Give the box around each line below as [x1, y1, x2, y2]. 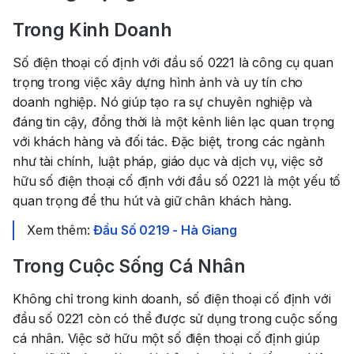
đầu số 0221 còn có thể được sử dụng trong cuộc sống [13, 311, 337, 327]
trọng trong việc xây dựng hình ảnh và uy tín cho [13, 74, 303, 91]
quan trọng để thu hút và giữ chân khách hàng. [13, 193, 292, 209]
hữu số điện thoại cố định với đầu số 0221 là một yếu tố [13, 173, 341, 190]
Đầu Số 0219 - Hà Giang [93, 222, 237, 239]
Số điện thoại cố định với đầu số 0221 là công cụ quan [13, 55, 333, 71]
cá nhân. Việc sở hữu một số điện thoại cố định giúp [13, 330, 320, 347]
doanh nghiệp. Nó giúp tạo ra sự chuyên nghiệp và [13, 94, 313, 111]
